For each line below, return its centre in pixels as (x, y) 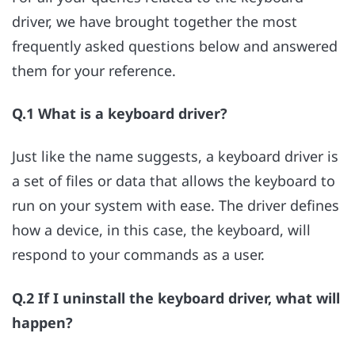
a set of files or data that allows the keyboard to (174, 181)
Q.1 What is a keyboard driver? (120, 113)
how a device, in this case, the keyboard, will (161, 230)
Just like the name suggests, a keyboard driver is (175, 157)
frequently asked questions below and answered (175, 46)
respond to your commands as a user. (138, 255)
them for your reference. (94, 70)
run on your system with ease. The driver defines (176, 206)
